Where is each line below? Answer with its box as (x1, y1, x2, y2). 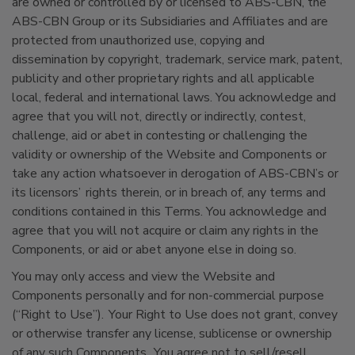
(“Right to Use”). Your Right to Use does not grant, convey (12, 306, 338, 323)
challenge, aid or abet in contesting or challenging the (12, 127, 307, 144)
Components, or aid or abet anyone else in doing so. (12, 241, 296, 258)
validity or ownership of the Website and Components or (12, 146, 326, 163)
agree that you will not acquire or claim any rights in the (12, 222, 319, 239)
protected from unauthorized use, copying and (12, 32, 265, 49)
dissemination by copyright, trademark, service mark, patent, (12, 51, 342, 68)
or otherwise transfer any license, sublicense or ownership (12, 325, 332, 342)
